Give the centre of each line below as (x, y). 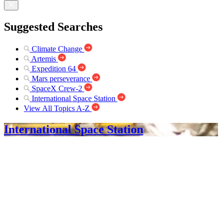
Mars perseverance (61, 78)
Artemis (44, 58)
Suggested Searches (53, 27)
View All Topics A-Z (57, 108)
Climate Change (57, 49)
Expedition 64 (54, 68)
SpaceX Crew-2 (57, 88)
